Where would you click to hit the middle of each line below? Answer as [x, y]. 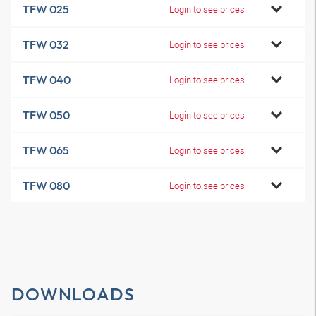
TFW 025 [46, 9]
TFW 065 [46, 150]
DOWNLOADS [73, 294]
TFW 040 [47, 80]
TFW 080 [46, 186]
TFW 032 [46, 44]
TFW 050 [46, 115]
